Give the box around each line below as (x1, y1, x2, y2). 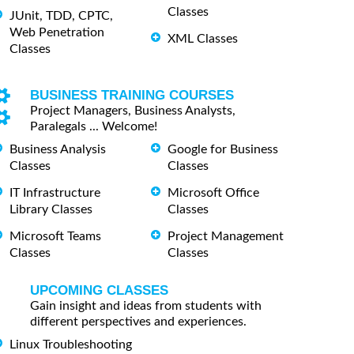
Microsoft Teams (9, 229, 101, 243)
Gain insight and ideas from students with (30, 299, 262, 312)
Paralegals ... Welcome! (30, 120, 157, 134)
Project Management (168, 229, 284, 243)
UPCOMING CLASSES (30, 282, 168, 298)
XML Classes (168, 32, 238, 46)
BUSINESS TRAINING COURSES (30, 88, 234, 104)
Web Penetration (9, 26, 104, 40)
